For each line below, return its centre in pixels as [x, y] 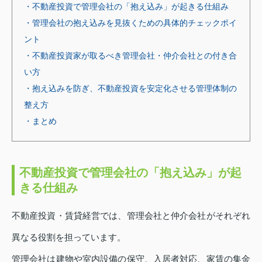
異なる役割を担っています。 [69, 237]
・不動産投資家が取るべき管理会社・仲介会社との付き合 [130, 55]
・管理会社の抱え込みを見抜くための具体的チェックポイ [130, 23]
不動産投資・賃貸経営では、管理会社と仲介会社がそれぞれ [131, 215]
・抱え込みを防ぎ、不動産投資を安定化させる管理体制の [130, 88]
